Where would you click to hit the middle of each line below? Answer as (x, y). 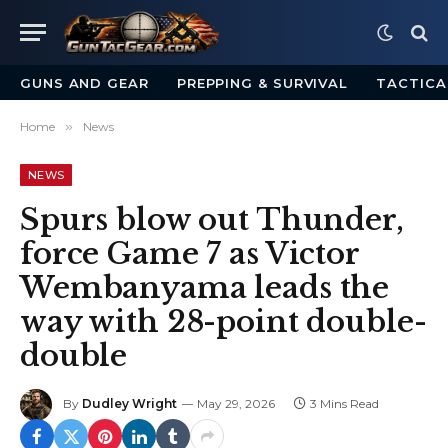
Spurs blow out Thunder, (212, 220)
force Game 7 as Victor (189, 254)
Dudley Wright (129, 404)
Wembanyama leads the (205, 288)
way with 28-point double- (223, 322)
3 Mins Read (344, 404)
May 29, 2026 (236, 404)
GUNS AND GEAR (84, 82)
